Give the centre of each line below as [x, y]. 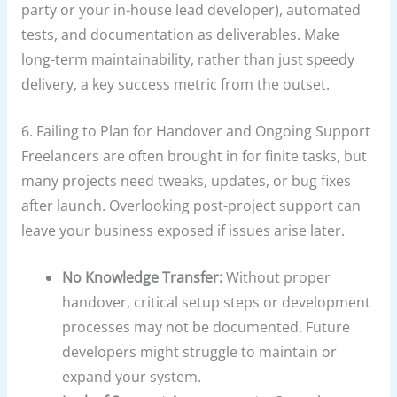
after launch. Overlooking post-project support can [191, 205]
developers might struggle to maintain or [200, 351]
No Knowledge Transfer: [143, 277]
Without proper [277, 277]
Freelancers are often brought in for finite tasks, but [194, 156]
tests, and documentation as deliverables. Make [180, 35]
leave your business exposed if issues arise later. [183, 230]
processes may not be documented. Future [206, 327]
